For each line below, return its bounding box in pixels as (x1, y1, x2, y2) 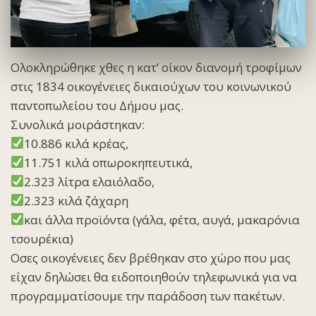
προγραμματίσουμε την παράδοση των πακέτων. (11, 287, 285, 304)
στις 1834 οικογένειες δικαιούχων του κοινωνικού (11, 78, 291, 95)
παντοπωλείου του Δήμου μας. (11, 97, 183, 114)
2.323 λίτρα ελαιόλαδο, (24, 173, 155, 190)
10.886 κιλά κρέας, (24, 135, 129, 152)
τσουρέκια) (11, 230, 73, 247)
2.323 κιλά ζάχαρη (24, 192, 129, 209)
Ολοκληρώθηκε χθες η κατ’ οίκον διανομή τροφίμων (11, 59, 302, 75)
